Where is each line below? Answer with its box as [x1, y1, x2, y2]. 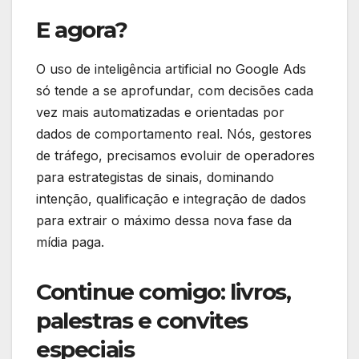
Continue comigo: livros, [36, 277, 291, 305]
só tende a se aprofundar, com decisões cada [36, 82, 313, 99]
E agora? [36, 15, 127, 43]
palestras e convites [36, 306, 248, 334]
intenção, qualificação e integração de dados [36, 190, 306, 207]
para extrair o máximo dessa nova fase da [36, 212, 292, 228]
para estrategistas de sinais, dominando [36, 168, 274, 185]
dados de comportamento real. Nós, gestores [36, 125, 312, 142]
